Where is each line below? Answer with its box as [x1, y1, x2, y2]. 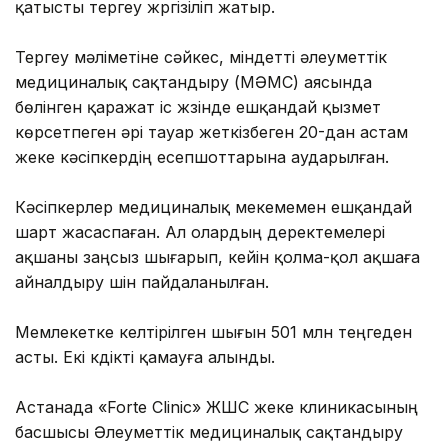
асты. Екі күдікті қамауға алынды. [15, 346, 275, 367]
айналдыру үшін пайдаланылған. [15, 271, 269, 292]
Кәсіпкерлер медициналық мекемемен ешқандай [15, 196, 412, 217]
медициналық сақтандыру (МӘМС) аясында [15, 71, 372, 92]
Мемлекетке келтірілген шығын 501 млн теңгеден [15, 321, 412, 342]
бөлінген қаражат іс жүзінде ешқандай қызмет [15, 96, 381, 117]
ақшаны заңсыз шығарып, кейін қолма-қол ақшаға [15, 246, 420, 267]
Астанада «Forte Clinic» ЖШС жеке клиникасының [15, 396, 418, 417]
